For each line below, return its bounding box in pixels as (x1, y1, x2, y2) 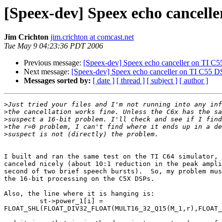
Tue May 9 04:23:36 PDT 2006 (4, 42, 103, 51)
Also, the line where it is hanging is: (4, 190, 155, 198)
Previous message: (24, 58, 83, 67)
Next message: (24, 67, 71, 76)
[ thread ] (116, 76, 145, 85)
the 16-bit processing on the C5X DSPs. (4, 175, 155, 183)
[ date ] (93, 76, 114, 85)
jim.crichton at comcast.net (51, 33, 134, 42)
